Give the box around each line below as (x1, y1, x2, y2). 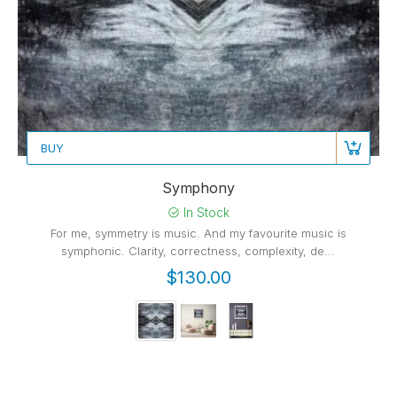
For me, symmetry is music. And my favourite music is (50, 225, 346, 240)
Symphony (161, 178, 235, 197)
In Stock (179, 204, 230, 220)
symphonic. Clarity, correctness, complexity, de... (61, 243, 336, 258)
